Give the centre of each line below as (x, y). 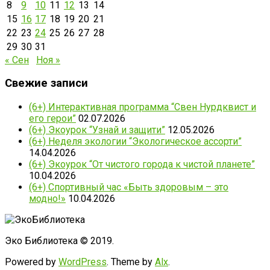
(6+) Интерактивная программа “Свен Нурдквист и (143, 107)
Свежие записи (46, 83)
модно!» (47, 199)
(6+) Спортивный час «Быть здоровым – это (129, 187)
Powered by (32, 262)
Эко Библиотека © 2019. (59, 241)
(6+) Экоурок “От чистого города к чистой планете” (142, 165)
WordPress (83, 262)
